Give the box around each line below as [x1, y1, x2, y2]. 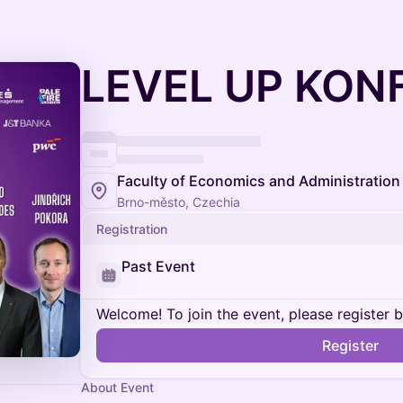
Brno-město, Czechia [117, 194, 240, 210]
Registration [96, 221, 167, 237]
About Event [81, 380, 154, 395]
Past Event [121, 257, 195, 275]
